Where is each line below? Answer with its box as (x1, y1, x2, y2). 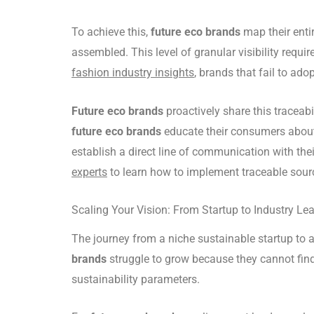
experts (71, 165, 107, 179)
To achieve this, (71, 25, 151, 39)
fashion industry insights (71, 66, 194, 80)
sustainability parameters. (71, 272, 200, 286)
